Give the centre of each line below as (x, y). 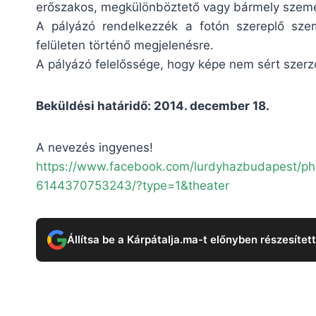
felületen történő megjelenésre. (125, 45)
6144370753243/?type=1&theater (133, 185)
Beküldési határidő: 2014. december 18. (153, 105)
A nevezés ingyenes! (95, 147)
